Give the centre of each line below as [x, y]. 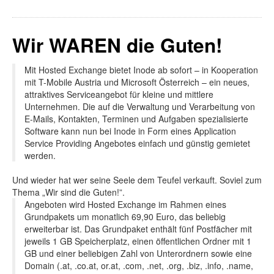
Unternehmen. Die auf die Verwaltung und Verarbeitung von [140, 106]
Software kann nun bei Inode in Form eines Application [130, 131]
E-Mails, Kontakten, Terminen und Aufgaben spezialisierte [136, 118]
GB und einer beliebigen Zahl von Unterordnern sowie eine [138, 253]
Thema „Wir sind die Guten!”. [68, 192]
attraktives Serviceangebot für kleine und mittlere [119, 94]
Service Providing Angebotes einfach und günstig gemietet [137, 143]
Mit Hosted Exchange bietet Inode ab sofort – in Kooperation [141, 69]
